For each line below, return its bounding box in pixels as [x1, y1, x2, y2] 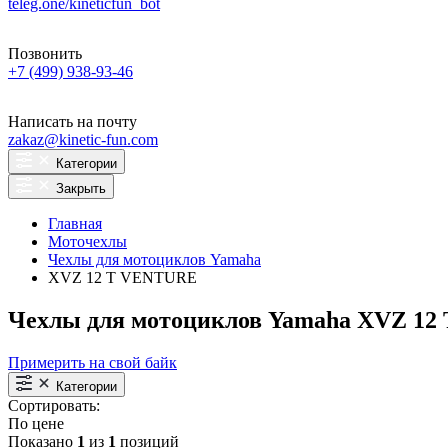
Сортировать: [8, 396, 100, 414]
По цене [8, 414, 64, 432]
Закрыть [56, 181, 106, 196]
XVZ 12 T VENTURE [48, 269, 197, 286]
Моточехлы [48, 233, 127, 250]
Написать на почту [8, 113, 137, 130]
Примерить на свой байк [8, 353, 177, 371]
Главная [48, 215, 102, 232]
